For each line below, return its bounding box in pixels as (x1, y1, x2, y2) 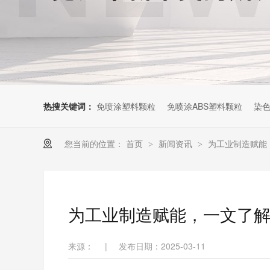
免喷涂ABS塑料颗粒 (167, 100, 242, 112)
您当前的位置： (64, 137, 124, 149)
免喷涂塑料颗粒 (96, 100, 155, 112)
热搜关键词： (43, 100, 94, 112)
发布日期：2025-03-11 (119, 240, 206, 252)
